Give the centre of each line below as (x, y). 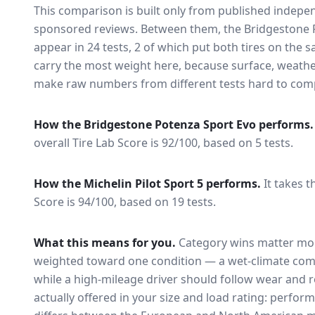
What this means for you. (105, 243)
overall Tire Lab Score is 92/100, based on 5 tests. (163, 143)
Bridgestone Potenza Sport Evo (170, 124)
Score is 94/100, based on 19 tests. (125, 202)
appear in (59, 47)
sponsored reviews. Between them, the (137, 29)
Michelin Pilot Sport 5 (143, 184)
